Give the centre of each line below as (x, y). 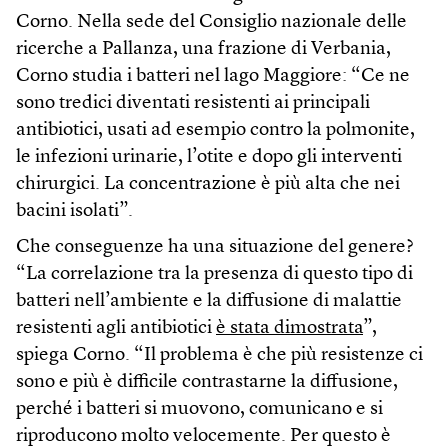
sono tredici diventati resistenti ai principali (193, 103)
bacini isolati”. (74, 211)
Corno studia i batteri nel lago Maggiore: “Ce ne (213, 76)
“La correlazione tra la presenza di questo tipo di (214, 274)
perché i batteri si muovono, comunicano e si (199, 409)
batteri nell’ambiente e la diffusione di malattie (209, 301)
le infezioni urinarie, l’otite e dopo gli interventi (209, 157)
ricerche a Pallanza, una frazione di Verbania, (203, 49)
